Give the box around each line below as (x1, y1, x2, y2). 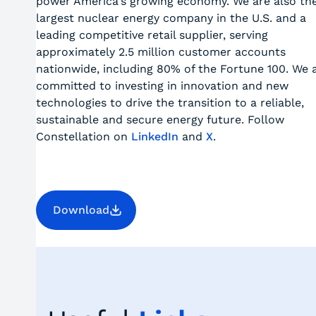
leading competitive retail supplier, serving (35, 28, 268, 42)
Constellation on (35, 130, 131, 143)
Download (52, 203, 109, 217)
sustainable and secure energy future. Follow (35, 113, 284, 126)
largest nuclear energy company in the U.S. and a (35, 11, 306, 25)
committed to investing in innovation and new (35, 79, 288, 92)
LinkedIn (130, 130, 178, 143)
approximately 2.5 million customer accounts (35, 45, 286, 59)
